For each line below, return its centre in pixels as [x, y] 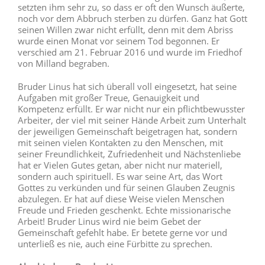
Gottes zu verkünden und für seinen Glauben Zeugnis [126, 187]
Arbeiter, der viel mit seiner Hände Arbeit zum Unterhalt [132, 120]
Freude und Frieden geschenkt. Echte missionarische [124, 210]
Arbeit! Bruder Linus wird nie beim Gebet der [109, 221]
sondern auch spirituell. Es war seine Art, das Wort [120, 176]
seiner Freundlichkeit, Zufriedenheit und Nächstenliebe [129, 153]
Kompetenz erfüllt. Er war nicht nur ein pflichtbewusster [131, 109]
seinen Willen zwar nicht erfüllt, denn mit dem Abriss [125, 29]
